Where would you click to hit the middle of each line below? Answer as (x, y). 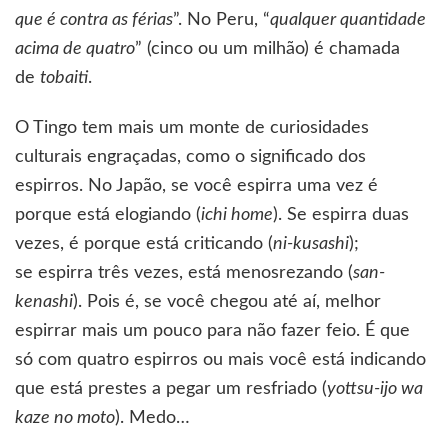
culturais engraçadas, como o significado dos (190, 156)
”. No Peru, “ (221, 19)
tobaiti (64, 77)
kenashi (44, 301)
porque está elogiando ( (108, 214)
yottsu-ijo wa (375, 388)
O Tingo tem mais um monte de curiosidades (192, 127)
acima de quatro (75, 48)
